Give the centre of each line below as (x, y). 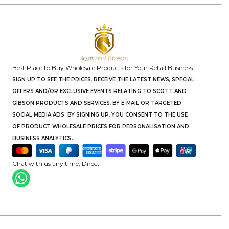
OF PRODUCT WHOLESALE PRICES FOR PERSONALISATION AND (101, 126)
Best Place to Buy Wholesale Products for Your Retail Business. (104, 67)
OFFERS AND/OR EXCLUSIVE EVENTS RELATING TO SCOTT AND (100, 91)
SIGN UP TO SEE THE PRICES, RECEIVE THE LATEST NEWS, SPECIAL (104, 79)
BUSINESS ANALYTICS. (43, 138)
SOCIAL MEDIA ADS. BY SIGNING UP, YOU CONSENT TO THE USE (100, 114)
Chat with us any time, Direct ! (58, 164)
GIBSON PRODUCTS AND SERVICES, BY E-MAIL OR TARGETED (97, 103)
